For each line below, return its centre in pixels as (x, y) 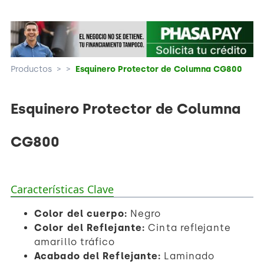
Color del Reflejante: (90, 227)
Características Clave (62, 189)
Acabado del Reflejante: (98, 256)
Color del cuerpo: (81, 213)
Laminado (188, 256)
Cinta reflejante (188, 227)
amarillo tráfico (75, 242)
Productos (31, 69)
